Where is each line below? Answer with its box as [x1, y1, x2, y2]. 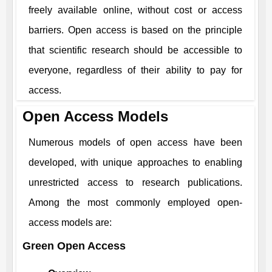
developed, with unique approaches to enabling [29, 157, 242, 168]
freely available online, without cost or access [29, 5, 242, 15]
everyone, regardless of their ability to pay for [29, 65, 242, 75]
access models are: [29, 217, 112, 228]
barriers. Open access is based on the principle [29, 25, 242, 35]
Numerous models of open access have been [29, 137, 242, 148]
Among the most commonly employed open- [29, 197, 242, 208]
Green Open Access [22, 240, 126, 252]
